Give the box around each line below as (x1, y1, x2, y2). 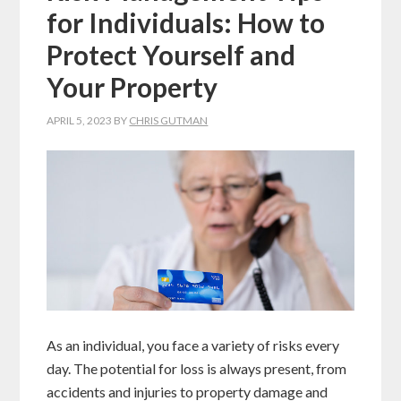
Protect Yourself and (47, 38, 296, 71)
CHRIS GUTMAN (129, 114, 209, 127)
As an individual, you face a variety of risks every (47, 337, 340, 354)
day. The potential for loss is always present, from (47, 360, 347, 378)
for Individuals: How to (47, 6, 326, 38)
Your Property (47, 71, 218, 103)
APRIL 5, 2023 (47, 114, 113, 127)
